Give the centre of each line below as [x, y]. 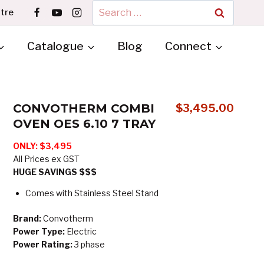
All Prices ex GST [46, 159]
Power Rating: [43, 244]
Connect [188, 46]
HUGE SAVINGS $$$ [55, 171]
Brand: [27, 218]
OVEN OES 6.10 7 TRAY [84, 123]
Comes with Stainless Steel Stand [92, 193]
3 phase [89, 244]
